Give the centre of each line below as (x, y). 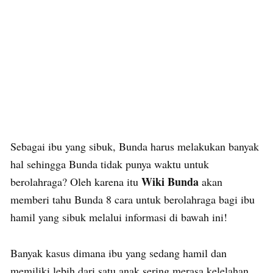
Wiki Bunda (170, 181)
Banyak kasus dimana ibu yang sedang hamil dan (119, 253)
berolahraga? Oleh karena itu (76, 181)
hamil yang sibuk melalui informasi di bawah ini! (119, 217)
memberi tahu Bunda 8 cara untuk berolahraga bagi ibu (133, 199)
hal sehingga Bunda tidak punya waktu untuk (110, 164)
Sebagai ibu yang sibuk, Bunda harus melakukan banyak (135, 146)
